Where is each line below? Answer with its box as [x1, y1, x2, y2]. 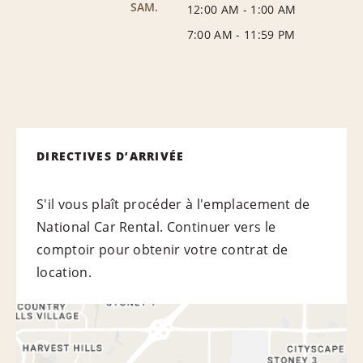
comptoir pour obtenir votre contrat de [36, 240, 288, 258]
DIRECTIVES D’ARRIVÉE [36, 147, 185, 164]
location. [36, 263, 92, 281]
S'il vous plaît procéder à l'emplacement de [36, 194, 310, 213]
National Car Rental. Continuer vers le [36, 217, 276, 236]
